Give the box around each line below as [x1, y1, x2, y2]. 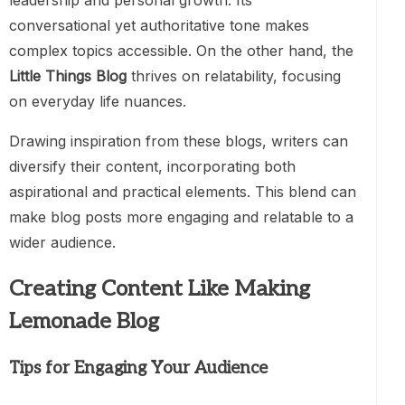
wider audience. [9, 233, 116, 252]
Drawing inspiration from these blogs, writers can [9, 132, 348, 151]
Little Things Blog [9, 67, 127, 86]
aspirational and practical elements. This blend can [9, 183, 356, 202]
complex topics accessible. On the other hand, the [9, 42, 353, 61]
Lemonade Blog [9, 308, 159, 335]
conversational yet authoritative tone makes [9, 16, 309, 35]
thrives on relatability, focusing [127, 67, 341, 86]
